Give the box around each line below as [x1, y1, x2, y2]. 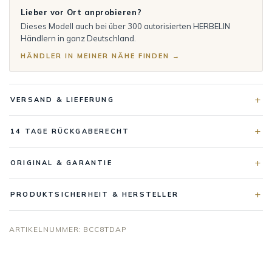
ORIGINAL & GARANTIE [10, 158, 112, 167]
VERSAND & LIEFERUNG [10, 95, 114, 104]
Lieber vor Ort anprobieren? [21, 7, 142, 17]
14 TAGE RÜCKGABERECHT [10, 126, 130, 135]
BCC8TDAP [83, 224, 127, 234]
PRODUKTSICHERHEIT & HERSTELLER [10, 189, 178, 199]
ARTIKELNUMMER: [9, 224, 84, 234]
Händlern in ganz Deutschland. [21, 33, 136, 43]
